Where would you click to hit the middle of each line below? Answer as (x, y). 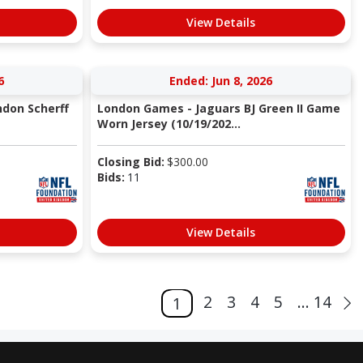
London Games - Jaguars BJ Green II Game (218, 109)
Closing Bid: (130, 162)
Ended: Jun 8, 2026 (221, 81)
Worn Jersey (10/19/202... (169, 124)
